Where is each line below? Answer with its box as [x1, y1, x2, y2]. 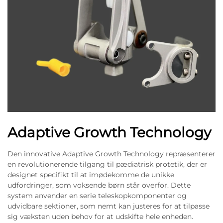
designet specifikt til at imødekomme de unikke [7, 170, 174, 179]
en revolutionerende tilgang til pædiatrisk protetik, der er [7, 159, 207, 169]
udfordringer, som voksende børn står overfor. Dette [7, 180, 191, 190]
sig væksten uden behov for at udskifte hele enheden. [7, 212, 193, 221]
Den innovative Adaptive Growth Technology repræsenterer [7, 149, 216, 158]
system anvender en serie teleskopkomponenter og [7, 191, 187, 200]
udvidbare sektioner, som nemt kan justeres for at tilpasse [7, 201, 210, 211]
